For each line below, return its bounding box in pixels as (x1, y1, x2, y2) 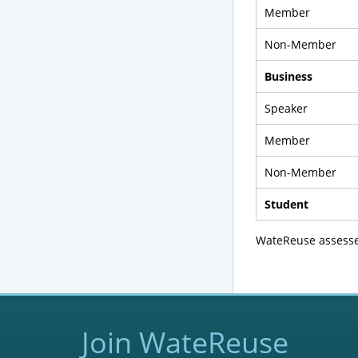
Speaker (264, 101, 308, 116)
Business (264, 69, 312, 84)
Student (264, 197, 308, 212)
